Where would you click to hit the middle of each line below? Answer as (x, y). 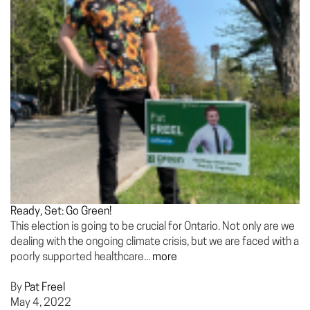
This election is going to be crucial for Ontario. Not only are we (153, 227)
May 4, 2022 (41, 303)
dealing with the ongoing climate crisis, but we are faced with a (155, 242)
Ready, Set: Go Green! (61, 212)
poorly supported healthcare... (81, 257)
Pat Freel (45, 288)
